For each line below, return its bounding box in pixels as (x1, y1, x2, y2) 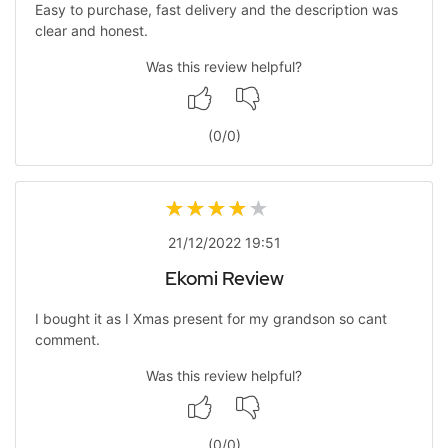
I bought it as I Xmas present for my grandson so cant (34, 309, 387, 327)
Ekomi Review (164, 266, 284, 292)
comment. (34, 330, 100, 348)
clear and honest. (34, 22, 148, 39)
